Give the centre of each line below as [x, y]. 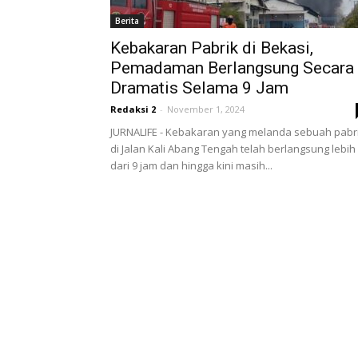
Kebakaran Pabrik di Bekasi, [212, 48]
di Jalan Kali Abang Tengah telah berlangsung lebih [233, 149]
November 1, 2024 [206, 109]
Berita [127, 21]
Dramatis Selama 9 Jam [199, 88]
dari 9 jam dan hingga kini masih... [191, 165]
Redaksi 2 [133, 109]
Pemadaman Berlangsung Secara [232, 68]
